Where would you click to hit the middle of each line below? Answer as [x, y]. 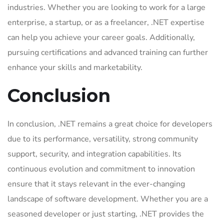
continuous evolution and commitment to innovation [101, 169]
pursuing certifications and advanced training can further [108, 52]
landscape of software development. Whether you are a [108, 199]
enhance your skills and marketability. [75, 67]
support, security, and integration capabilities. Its [94, 154]
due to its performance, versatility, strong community [103, 139]
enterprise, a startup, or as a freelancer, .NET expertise [106, 22]
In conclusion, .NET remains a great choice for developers [110, 124]
